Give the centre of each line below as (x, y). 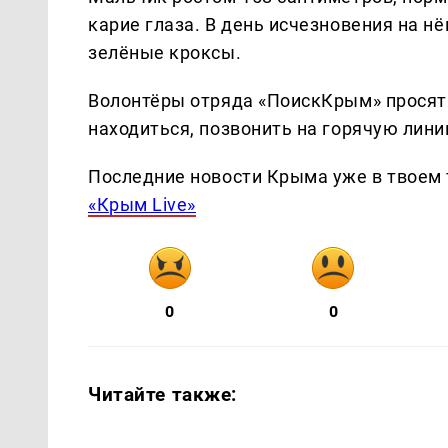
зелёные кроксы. (165, 52)
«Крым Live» (142, 204)
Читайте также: (163, 394)
